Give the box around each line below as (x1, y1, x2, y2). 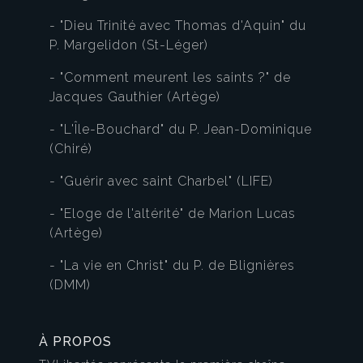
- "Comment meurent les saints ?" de (49, 70, 291, 86)
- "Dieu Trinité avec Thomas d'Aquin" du (49, 18, 306, 34)
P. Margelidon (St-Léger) (49, 37, 208, 53)
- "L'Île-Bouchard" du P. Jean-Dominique (49, 122, 312, 138)
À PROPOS (39, 334, 112, 350)
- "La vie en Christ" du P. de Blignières (49, 258, 295, 274)
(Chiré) (49, 141, 92, 157)
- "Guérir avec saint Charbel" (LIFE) (49, 173, 273, 190)
